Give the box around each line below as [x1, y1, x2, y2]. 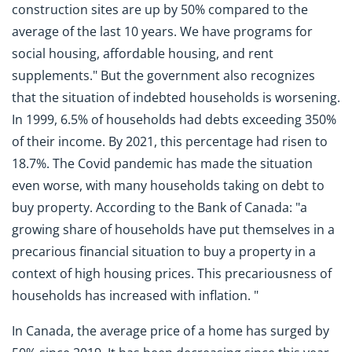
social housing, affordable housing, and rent [12, 45, 273, 62]
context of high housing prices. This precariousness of [12, 265, 332, 282]
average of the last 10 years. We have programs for [12, 23, 313, 40]
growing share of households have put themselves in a [12, 221, 335, 238]
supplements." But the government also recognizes [12, 67, 315, 84]
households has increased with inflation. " [12, 287, 258, 304]
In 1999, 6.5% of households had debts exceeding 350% [12, 111, 336, 128]
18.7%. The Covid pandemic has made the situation [12, 155, 313, 172]
